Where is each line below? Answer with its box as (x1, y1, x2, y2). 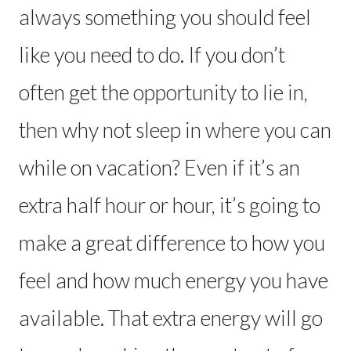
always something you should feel (19, 3, 311, 30)
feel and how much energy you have (19, 266, 328, 293)
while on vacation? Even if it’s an (19, 154, 300, 180)
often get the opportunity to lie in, (19, 78, 308, 105)
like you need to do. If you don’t (19, 41, 285, 67)
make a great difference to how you (19, 229, 325, 255)
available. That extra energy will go (19, 304, 323, 331)
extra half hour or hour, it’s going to (19, 191, 320, 218)
